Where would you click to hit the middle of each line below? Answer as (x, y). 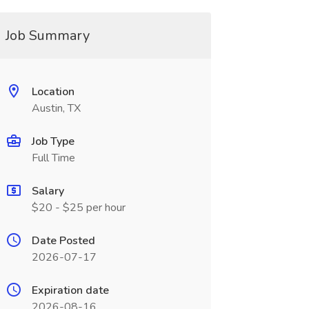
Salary (48, 191)
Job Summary (47, 36)
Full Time (53, 158)
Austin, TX (56, 108)
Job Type (53, 141)
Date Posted (63, 241)
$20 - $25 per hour (78, 208)
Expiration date (70, 290)
